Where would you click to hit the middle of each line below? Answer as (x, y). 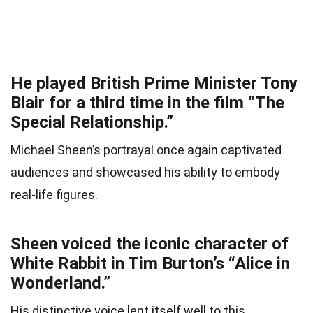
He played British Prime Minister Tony (154, 83)
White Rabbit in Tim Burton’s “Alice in (150, 264)
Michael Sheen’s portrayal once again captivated (146, 150)
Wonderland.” (60, 283)
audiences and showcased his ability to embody (145, 173)
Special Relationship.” (92, 123)
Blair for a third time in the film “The (147, 103)
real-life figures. (54, 195)
